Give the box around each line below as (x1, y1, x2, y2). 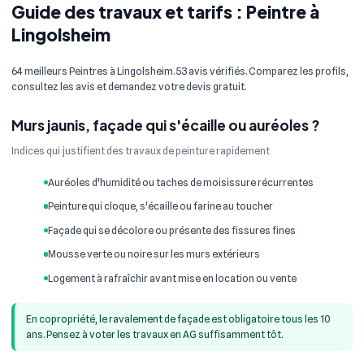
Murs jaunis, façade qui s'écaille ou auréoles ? (11, 115, 319, 134)
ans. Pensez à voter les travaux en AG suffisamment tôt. (26, 328, 283, 341)
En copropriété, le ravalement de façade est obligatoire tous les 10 (26, 313, 331, 326)
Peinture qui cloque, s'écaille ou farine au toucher (48, 200, 274, 213)
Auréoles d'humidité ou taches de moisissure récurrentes (48, 175, 314, 188)
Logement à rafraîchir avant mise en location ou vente (48, 271, 297, 284)
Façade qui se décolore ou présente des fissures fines (48, 223, 297, 236)
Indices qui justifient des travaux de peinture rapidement (11, 144, 270, 157)
